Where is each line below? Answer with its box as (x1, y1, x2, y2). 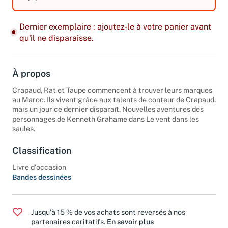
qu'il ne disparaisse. (19, 40, 94, 50)
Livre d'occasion (12, 169, 66, 179)
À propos (12, 75, 50, 86)
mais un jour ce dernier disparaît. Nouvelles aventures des (12, 112, 204, 121)
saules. (12, 131, 35, 140)
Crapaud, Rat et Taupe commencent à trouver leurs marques (12, 93, 212, 102)
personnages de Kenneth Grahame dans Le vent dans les (12, 122, 199, 131)
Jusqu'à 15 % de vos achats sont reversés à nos (31, 214, 185, 223)
